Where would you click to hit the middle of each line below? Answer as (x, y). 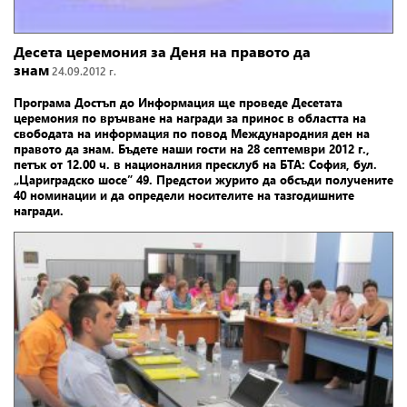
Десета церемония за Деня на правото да (162, 52)
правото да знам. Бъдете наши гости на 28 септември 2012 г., (192, 149)
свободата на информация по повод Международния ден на (192, 134)
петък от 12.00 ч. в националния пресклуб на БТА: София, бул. (195, 164)
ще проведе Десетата (280, 103)
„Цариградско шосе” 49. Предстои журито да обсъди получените (203, 180)
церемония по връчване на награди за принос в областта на (190, 118)
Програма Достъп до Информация (114, 103)
